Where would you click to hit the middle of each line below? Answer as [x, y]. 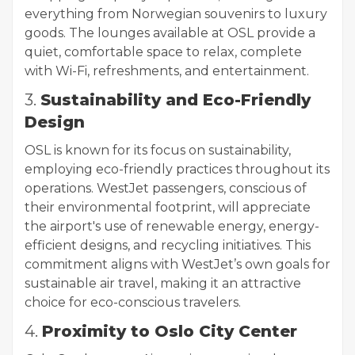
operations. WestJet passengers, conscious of [166, 189]
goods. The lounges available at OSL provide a [170, 33]
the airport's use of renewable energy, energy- [172, 227]
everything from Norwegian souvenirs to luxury [176, 14]
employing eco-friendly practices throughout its [177, 170]
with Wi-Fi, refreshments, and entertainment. [167, 71]
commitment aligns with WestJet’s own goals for [177, 265]
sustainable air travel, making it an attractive [163, 284]
